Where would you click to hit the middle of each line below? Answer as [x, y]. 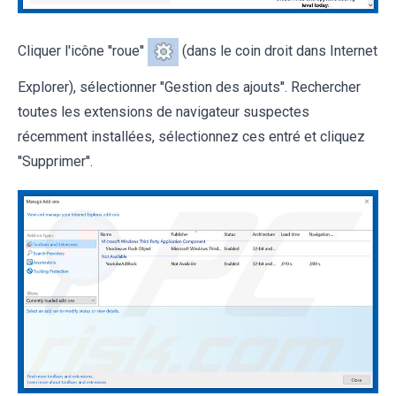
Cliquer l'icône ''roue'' [83, 51]
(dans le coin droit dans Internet [278, 51]
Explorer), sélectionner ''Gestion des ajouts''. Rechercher [189, 87]
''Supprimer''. [55, 161]
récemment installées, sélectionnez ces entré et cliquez [191, 136]
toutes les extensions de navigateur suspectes [164, 111]
